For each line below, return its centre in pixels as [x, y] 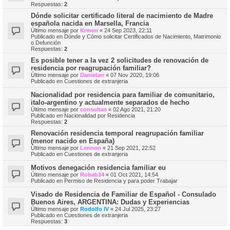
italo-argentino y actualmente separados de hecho [110, 103]
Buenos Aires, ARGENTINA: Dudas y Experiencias [110, 202]
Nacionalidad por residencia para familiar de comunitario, [123, 95]
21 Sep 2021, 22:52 [131, 148]
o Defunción [46, 43]
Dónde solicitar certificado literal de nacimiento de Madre [122, 16]
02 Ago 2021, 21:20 [137, 110]
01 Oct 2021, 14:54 [134, 175]
